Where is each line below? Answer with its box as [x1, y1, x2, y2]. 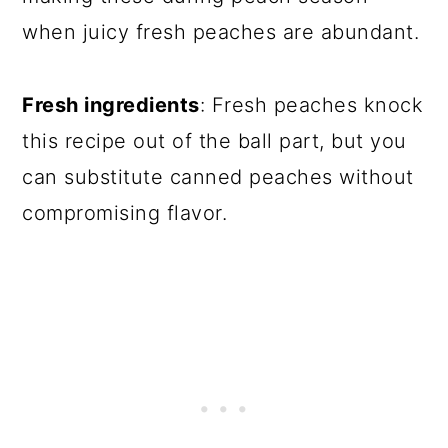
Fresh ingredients [22, 93, 200, 117]
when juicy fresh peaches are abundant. [22, 20, 420, 44]
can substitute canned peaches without [22, 165, 414, 189]
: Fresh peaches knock [199, 93, 424, 117]
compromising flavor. [22, 201, 228, 225]
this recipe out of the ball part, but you [22, 129, 407, 153]
